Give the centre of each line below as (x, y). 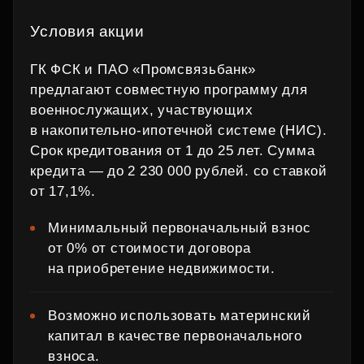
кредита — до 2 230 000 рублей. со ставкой (179, 171)
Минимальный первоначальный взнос (180, 228)
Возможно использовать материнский (180, 316)
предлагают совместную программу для (169, 90)
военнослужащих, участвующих (142, 110)
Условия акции (87, 31)
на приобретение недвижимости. (162, 269)
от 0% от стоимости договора (149, 248)
